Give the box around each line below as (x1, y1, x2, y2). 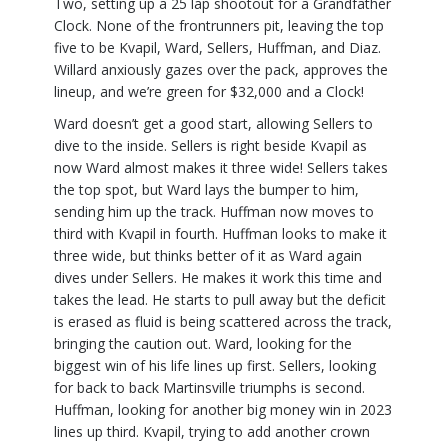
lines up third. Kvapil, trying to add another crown (54, 422, 370, 442)
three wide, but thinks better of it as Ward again (54, 246, 362, 266)
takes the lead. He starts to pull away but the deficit (54, 290, 386, 310)
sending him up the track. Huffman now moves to (54, 202, 374, 222)
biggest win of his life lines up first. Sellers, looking (54, 356, 376, 376)
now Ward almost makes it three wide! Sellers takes (54, 158, 388, 178)
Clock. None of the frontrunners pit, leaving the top (54, 16, 384, 36)
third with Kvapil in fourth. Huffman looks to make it (54, 224, 387, 244)
